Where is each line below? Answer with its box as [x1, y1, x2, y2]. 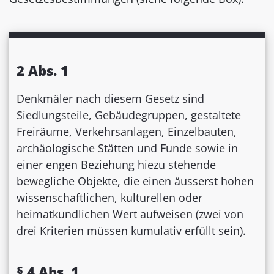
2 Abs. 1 [17, 61, 68, 80]
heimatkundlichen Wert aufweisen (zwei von [17, 207, 243, 222]
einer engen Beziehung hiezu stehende [17, 157, 216, 172]
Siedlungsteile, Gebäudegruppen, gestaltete [17, 108, 241, 123]
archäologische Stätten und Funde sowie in [17, 141, 238, 156]
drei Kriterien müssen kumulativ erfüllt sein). [17, 223, 246, 239]
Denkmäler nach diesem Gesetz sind [17, 91, 204, 106]
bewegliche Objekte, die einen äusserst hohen [17, 174, 254, 189]
